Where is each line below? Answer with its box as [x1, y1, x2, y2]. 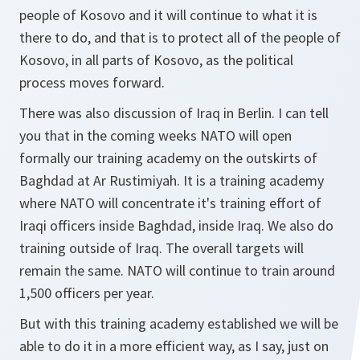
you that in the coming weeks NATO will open [19, 126, 292, 145]
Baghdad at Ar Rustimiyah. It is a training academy [19, 171, 324, 190]
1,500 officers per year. [19, 284, 154, 302]
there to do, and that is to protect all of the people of [19, 28, 341, 47]
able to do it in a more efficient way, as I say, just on [19, 337, 329, 355]
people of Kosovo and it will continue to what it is [19, 6, 317, 24]
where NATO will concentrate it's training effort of [19, 194, 321, 212]
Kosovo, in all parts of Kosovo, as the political [19, 51, 293, 69]
